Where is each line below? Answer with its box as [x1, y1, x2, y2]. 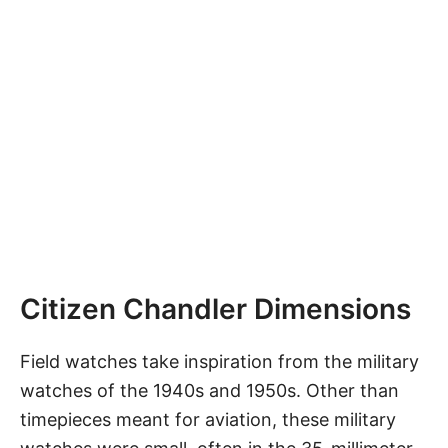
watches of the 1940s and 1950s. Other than [20, 379, 399, 401]
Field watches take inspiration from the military [20, 350, 419, 372]
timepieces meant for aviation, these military [20, 408, 396, 430]
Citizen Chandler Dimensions [20, 291, 411, 326]
